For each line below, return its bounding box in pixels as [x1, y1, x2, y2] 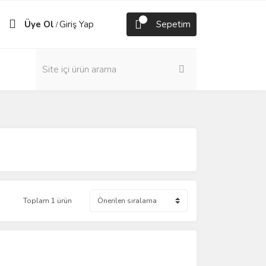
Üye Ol [24, 18, 54, 30]
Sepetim [156, 18, 191, 30]
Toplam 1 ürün [23, 196, 72, 205]
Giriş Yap [59, 18, 94, 30]
